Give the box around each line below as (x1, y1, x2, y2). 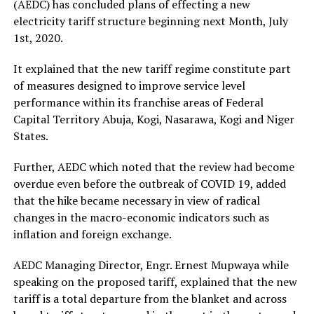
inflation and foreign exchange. (13, 226, 172, 242)
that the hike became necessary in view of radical (13, 193, 260, 208)
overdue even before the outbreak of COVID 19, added (13, 176, 286, 191)
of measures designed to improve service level (13, 78, 245, 93)
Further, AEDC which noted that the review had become (13, 159, 294, 175)
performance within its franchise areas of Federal (13, 95, 264, 110)
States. (13, 128, 48, 144)
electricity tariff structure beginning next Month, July (13, 13, 288, 29)
